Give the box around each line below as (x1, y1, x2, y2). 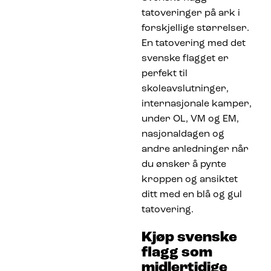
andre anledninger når (142, 144, 249, 154)
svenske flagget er (142, 53, 229, 64)
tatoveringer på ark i (142, 8, 240, 18)
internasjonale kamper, (142, 99, 252, 109)
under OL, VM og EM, (142, 114, 239, 124)
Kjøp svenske (142, 230, 237, 245)
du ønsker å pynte (142, 159, 226, 169)
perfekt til (142, 68, 188, 79)
